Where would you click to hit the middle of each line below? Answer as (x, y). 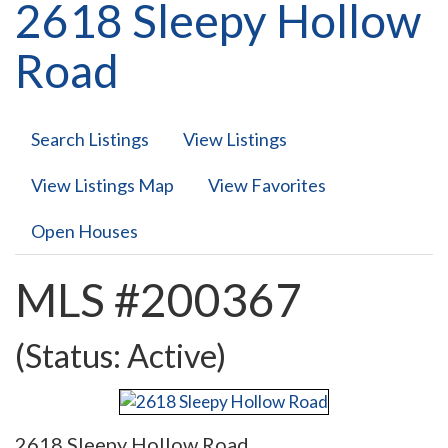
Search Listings (90, 139)
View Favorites (267, 185)
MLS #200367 (158, 299)
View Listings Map (102, 185)
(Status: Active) (120, 355)
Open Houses (84, 231)
